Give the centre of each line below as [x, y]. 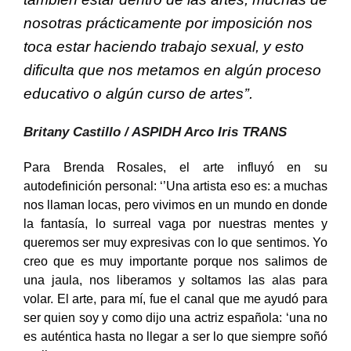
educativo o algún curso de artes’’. [138, 110]
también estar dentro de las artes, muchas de [175, 16]
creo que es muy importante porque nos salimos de [175, 277]
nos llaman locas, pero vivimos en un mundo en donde [175, 221]
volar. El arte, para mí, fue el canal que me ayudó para [175, 315]
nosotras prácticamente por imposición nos [168, 39]
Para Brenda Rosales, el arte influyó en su [175, 183]
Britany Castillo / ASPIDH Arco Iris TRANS [155, 148]
